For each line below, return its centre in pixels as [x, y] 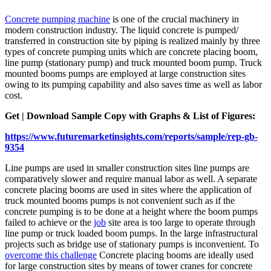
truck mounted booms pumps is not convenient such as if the [120, 201]
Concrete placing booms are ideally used [175, 255]
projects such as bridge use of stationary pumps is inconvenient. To [132, 244]
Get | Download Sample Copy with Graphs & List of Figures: [130, 116]
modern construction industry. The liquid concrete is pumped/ [122, 30]
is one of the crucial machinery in [175, 19]
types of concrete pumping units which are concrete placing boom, [131, 52]
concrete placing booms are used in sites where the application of [128, 190]
